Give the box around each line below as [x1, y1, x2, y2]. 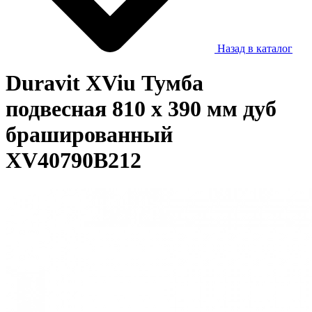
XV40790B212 [6, 147, 141, 173]
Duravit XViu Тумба [6, 70, 203, 95]
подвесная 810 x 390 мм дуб [6, 95, 276, 121]
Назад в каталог [214, 42, 292, 55]
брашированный [6, 121, 173, 147]
